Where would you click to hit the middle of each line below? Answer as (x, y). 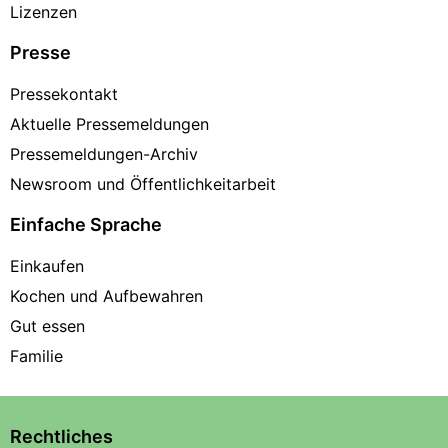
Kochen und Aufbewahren (106, 296)
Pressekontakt (64, 94)
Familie (36, 356)
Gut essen (47, 326)
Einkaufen (47, 266)
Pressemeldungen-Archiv (104, 154)
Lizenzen (43, 12)
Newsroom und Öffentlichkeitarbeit (143, 184)
